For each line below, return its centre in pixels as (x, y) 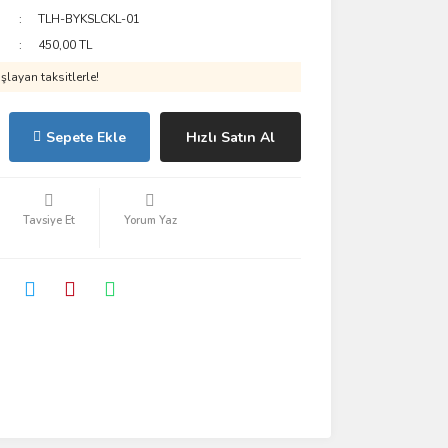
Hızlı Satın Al (230, 137)
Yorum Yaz (150, 220)
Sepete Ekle (85, 137)
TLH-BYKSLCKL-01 (89, 19)
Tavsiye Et (48, 220)
